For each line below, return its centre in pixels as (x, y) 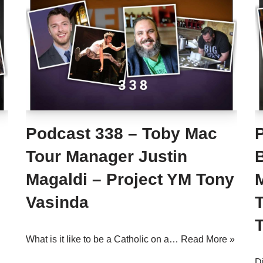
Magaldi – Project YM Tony (130, 179)
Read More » (208, 239)
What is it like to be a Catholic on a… (103, 239)
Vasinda (57, 202)
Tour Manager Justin (107, 156)
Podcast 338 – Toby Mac (122, 134)
